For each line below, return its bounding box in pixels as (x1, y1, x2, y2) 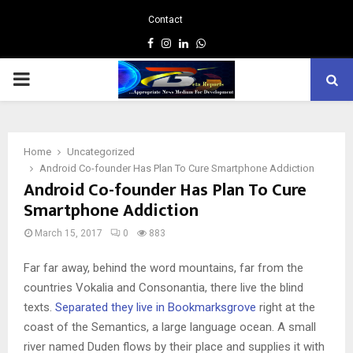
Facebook (153, 36, 201, 49)
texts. (24, 299, 55, 314)
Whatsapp (205, 36, 255, 49)
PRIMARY (12, 68, 92, 90)
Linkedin (188, 36, 229, 49)
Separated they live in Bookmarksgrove (55, 299, 256, 314)
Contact (148, 14, 183, 25)
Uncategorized (67, 146, 135, 158)
